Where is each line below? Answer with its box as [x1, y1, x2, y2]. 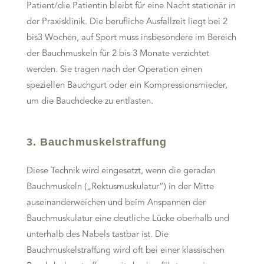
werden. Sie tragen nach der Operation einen [26, 65, 202, 75]
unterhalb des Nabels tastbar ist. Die [26, 230, 169, 240]
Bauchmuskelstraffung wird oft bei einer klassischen [26, 246, 225, 256]
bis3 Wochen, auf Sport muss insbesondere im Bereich [26, 34, 236, 43]
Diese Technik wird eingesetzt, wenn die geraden [26, 167, 216, 176]
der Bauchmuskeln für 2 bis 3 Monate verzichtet [26, 49, 209, 59]
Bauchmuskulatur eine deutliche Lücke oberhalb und [26, 214, 229, 224]
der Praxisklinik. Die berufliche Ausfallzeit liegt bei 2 [26, 18, 227, 27]
